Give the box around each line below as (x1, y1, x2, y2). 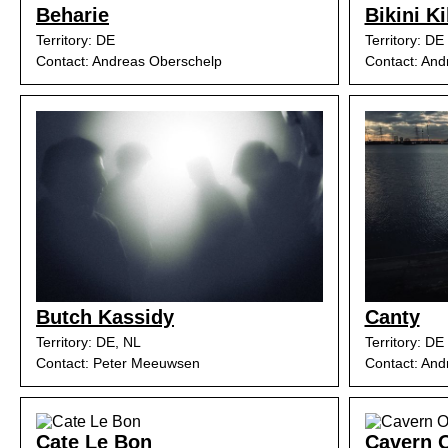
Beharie (36, 4, 109, 26)
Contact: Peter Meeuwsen (36, 355, 200, 371)
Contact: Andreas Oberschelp (36, 53, 222, 69)
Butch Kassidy (36, 306, 174, 328)
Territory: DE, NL (36, 334, 141, 350)
